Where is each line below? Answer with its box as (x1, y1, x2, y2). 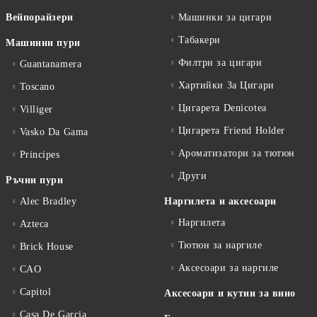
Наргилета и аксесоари (164, 196, 277, 207)
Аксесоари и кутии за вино (164, 288, 296, 299)
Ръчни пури (6, 175, 64, 185)
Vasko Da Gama (19, 127, 88, 137)
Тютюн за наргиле (178, 240, 263, 250)
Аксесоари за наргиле (178, 263, 279, 273)
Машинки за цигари (178, 12, 272, 23)
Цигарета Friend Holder (178, 125, 285, 136)
